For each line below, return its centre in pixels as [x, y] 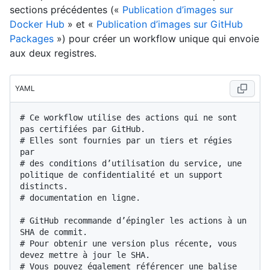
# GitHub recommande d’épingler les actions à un [133, 221]
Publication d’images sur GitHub [170, 24]
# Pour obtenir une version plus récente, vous [128, 244]
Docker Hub [37, 24]
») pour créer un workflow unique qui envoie [156, 39]
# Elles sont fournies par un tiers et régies [126, 141]
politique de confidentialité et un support [121, 175]
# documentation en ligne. [80, 198]
